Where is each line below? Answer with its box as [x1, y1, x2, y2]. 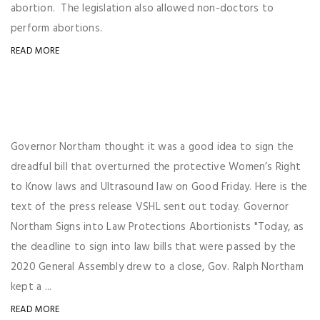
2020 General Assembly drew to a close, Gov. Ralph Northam [11, 259, 304, 276]
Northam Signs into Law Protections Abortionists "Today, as [11, 219, 304, 236]
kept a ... [11, 279, 52, 296]
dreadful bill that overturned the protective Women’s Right [11, 159, 301, 176]
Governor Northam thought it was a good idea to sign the [11, 139, 294, 156]
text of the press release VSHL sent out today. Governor [11, 199, 289, 216]
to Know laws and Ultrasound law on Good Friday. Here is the [11, 179, 308, 196]
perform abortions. [11, 20, 109, 37]
